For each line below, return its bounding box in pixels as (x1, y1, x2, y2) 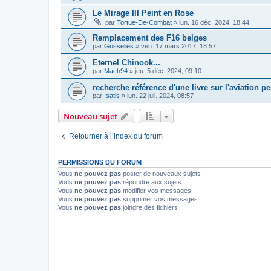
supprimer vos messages (121, 195, 198, 203)
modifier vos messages (121, 186, 191, 194)
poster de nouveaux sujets (121, 169, 201, 177)
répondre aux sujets (121, 178, 181, 186)
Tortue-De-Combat (117, 18, 172, 26)
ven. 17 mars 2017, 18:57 (141, 42, 216, 50)
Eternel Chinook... (93, 57, 160, 67)
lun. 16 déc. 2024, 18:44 (179, 18, 249, 26)
